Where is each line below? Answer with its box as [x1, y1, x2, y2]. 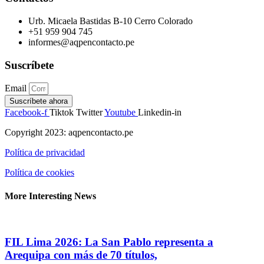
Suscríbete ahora [9, 97, 68, 106]
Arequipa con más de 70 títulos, [5, 248, 157, 261]
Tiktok [49, 107, 74, 118]
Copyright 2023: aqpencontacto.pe [5, 127, 133, 138]
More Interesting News [5, 190, 96, 201]
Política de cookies [5, 167, 74, 178]
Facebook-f [5, 107, 47, 118]
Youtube [104, 107, 136, 118]
